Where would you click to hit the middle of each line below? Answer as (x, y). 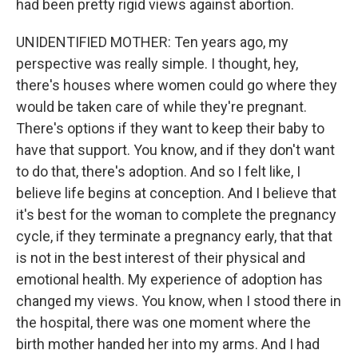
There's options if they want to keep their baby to (170, 128)
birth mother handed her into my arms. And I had (168, 344)
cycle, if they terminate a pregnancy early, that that (174, 236)
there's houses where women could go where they (177, 85)
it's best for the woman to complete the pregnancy (176, 215)
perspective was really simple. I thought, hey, (157, 64)
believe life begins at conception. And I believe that (176, 193)
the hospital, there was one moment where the (163, 322)
